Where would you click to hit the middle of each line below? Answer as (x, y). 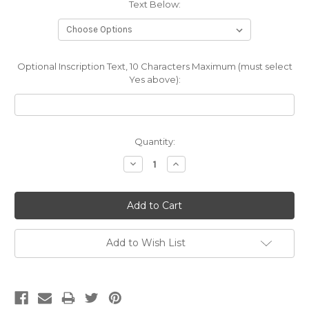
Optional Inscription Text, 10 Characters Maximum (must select (154, 66)
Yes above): (154, 79)
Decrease (150, 163)
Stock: (29, 154)
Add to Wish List (146, 243)
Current (32, 141)
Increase (191, 163)
